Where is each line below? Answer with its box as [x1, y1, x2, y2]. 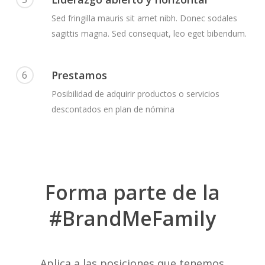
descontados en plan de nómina [51, 103, 174, 115]
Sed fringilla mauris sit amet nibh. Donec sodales [51, 12, 237, 24]
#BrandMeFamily [49, 204, 216, 232]
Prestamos [51, 67, 107, 82]
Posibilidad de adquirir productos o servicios [51, 88, 219, 99]
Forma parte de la [44, 178, 220, 206]
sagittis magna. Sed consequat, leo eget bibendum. [51, 28, 247, 40]
